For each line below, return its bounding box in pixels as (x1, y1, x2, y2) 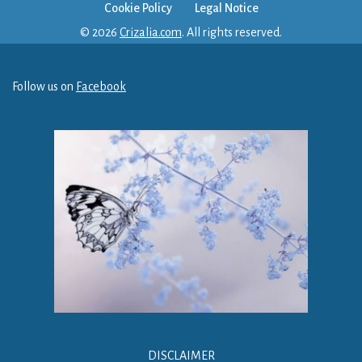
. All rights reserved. (182, 25, 282, 39)
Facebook (76, 79, 126, 93)
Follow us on (12, 79, 76, 93)
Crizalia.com (120, 25, 182, 39)
